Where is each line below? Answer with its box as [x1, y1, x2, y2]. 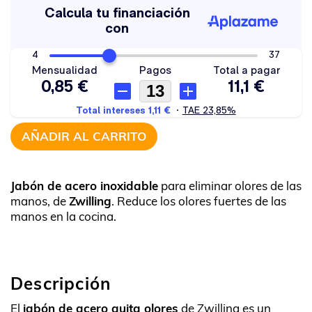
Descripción [10, 273, 111, 294]
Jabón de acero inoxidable [10, 178, 158, 193]
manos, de [10, 194, 69, 208]
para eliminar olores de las [158, 178, 302, 193]
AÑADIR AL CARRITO [22, 129, 146, 143]
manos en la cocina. [10, 209, 116, 224]
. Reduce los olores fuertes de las [111, 194, 286, 208]
